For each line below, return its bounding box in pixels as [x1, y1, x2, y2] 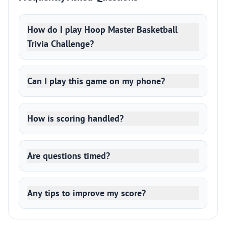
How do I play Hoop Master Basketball [27, 24, 178, 35]
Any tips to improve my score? [27, 187, 146, 199]
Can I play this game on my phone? [27, 75, 165, 87]
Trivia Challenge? [27, 38, 94, 49]
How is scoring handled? [27, 112, 124, 124]
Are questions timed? [27, 150, 110, 161]
